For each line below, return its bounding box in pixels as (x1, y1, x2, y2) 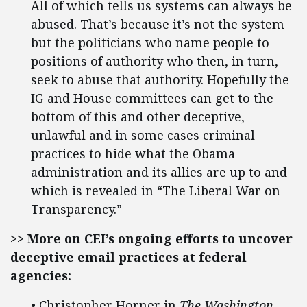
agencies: (10, 267, 71, 284)
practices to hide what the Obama (31, 145, 235, 162)
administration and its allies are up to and (31, 164, 287, 180)
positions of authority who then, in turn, (31, 53, 278, 69)
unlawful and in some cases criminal (31, 127, 255, 143)
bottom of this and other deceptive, (31, 108, 245, 125)
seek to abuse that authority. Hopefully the (31, 71, 289, 88)
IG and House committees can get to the (31, 90, 273, 106)
